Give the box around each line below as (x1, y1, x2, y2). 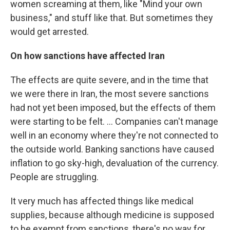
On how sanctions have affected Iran (10, 50, 165, 61)
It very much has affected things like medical (10, 196, 194, 206)
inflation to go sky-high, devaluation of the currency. (10, 158, 219, 168)
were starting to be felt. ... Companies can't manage (10, 116, 218, 127)
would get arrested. (10, 26, 89, 37)
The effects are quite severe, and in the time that (10, 74, 208, 85)
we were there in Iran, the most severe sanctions (10, 88, 209, 99)
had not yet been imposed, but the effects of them (10, 102, 216, 113)
